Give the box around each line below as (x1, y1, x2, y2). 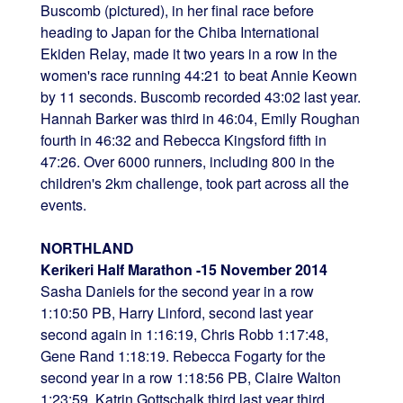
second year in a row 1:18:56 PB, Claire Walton (40, 366, 341, 388)
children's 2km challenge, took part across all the (40, 172, 349, 193)
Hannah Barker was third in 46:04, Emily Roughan (40, 107, 360, 129)
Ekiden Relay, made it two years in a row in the (40, 42, 337, 64)
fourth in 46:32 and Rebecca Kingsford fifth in (40, 129, 327, 150)
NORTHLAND (40, 237, 134, 258)
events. (40, 193, 86, 215)
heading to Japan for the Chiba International (40, 21, 319, 42)
